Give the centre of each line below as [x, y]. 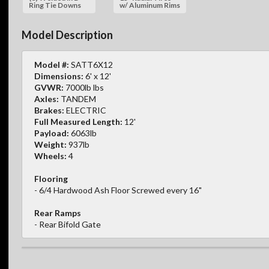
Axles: [47, 98]
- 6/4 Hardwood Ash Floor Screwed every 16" [118, 190]
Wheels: [50, 156]
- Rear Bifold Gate [68, 224]
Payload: [52, 133]
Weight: [50, 144]
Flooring [51, 178]
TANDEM [77, 98]
